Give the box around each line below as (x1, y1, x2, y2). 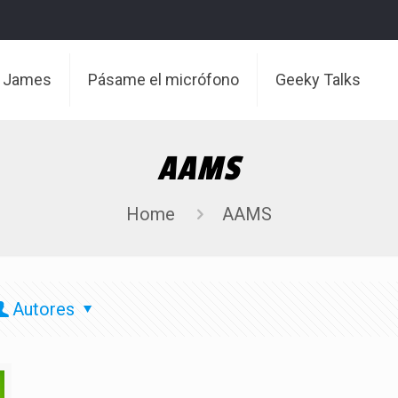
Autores (12, 298, 76, 320)
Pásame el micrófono (88, 70, 240, 89)
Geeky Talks (275, 70, 362, 89)
